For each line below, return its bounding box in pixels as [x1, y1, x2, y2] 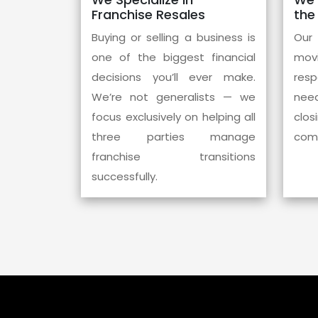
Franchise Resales [92, 5, 205, 23]
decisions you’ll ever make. [92, 69, 256, 84]
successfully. [92, 168, 158, 184]
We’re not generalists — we [92, 89, 256, 104]
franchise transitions [92, 148, 256, 164]
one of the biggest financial [92, 49, 256, 65]
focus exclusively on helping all [92, 109, 256, 124]
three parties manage [92, 128, 256, 144]
